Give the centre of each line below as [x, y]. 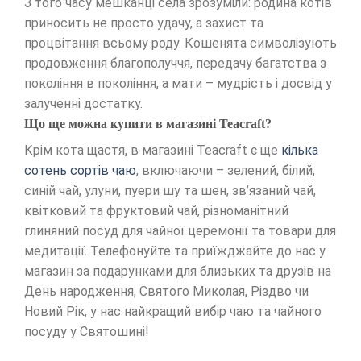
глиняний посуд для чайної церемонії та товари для [180, 231]
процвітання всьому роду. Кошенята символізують [180, 44]
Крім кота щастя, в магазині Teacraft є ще [153, 151]
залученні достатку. [83, 104]
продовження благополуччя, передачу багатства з [175, 64]
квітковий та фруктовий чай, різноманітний [156, 211]
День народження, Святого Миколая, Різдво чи [166, 292]
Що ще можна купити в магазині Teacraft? [149, 124]
